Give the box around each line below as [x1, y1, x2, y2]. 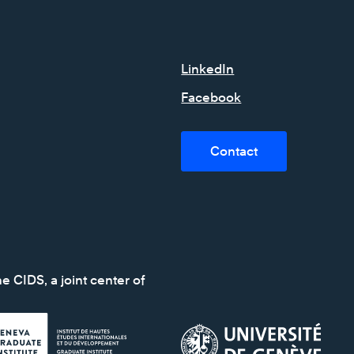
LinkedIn [181, 62, 235, 77]
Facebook [181, 90, 242, 105]
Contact [210, 144, 258, 159]
